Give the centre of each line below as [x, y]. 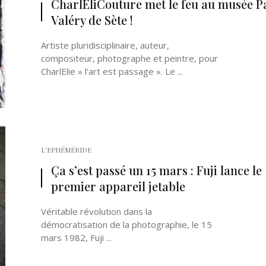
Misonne [178, 115]
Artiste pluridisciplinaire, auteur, [105, 45]
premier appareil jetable [118, 186]
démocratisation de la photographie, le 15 [126, 224]
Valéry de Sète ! [92, 20]
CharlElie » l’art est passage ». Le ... [112, 71]
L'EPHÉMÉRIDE [66, 150]
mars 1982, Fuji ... [76, 237]
